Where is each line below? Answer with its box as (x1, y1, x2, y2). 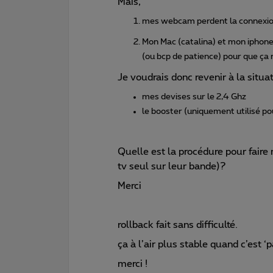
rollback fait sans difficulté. (118, 219, 243, 230)
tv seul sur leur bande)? (118, 161, 226, 171)
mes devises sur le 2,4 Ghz (142, 92, 246, 101)
